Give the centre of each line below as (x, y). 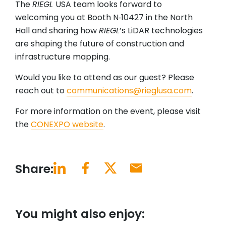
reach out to (41, 91)
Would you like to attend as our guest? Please (105, 78)
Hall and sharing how (57, 31)
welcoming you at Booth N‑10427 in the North (104, 18)
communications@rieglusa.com (129, 91)
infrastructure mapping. (63, 57)
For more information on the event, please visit (108, 111)
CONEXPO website (67, 125)
